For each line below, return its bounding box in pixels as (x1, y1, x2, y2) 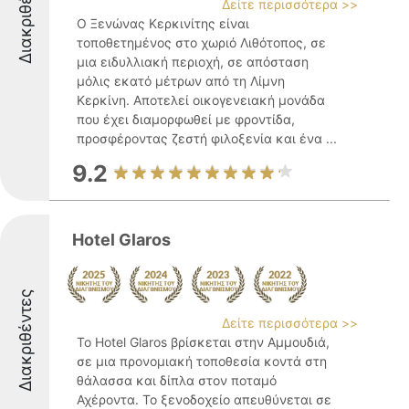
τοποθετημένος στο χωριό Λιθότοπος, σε (77, 35, 326, 50)
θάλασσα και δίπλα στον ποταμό (77, 372, 277, 388)
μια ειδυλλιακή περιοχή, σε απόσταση (77, 54, 309, 69)
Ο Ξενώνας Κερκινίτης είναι (77, 16, 249, 31)
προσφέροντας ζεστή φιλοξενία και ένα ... (77, 131, 337, 146)
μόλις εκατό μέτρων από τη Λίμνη (77, 73, 285, 89)
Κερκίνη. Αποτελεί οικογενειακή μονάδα (77, 92, 325, 108)
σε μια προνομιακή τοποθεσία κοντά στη (77, 353, 327, 369)
